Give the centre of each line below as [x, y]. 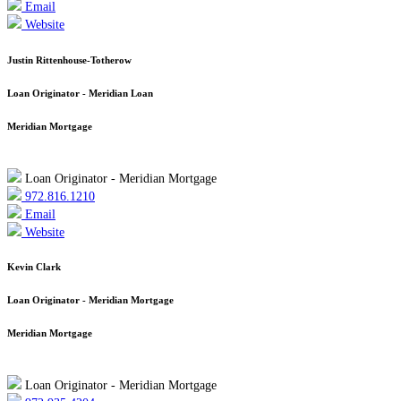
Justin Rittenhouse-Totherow [69, 60]
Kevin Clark [34, 267]
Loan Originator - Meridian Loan [80, 93]
